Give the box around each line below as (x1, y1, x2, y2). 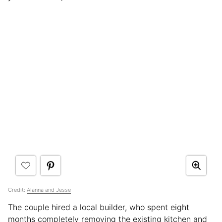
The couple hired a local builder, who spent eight (8, 202, 189, 212)
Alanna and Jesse (27, 186, 71, 193)
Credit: (8, 186, 27, 193)
